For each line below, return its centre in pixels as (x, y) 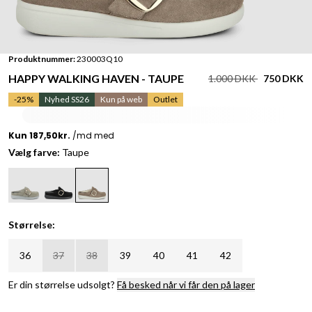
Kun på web (121, 100)
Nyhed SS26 (67, 100)
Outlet (165, 100)
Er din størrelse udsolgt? (63, 285)
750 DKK (283, 79)
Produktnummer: (42, 59)
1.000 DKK (233, 79)
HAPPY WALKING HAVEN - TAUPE (96, 79)
